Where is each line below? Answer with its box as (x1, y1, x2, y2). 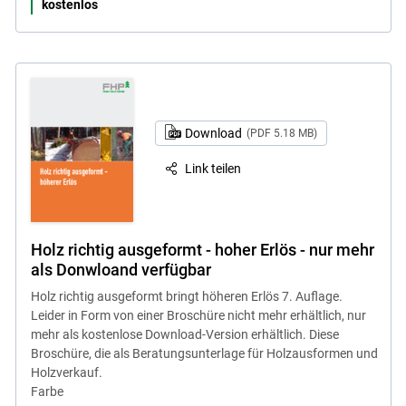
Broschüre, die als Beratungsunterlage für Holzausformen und (30, 346, 378, 362)
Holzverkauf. (30, 365, 108, 381)
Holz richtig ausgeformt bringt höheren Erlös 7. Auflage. (30, 289, 343, 304)
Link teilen (185, 160, 242, 176)
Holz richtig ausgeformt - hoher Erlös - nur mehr (30, 240, 374, 260)
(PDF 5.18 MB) (246, 127, 317, 140)
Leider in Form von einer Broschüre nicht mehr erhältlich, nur (30, 308, 366, 324)
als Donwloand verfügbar (30, 260, 211, 280)
